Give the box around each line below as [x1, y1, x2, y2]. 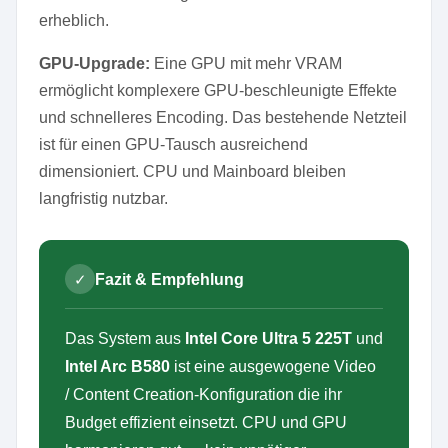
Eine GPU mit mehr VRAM [150, 55, 342, 72]
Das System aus [65, 330, 185, 347]
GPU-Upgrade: [39, 55, 150, 72]
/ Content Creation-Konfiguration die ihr [65, 386, 342, 403]
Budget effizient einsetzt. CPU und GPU [65, 414, 347, 431]
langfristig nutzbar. [39, 190, 168, 207]
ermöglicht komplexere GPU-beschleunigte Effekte [39, 82, 397, 99]
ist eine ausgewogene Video [170, 358, 376, 375]
